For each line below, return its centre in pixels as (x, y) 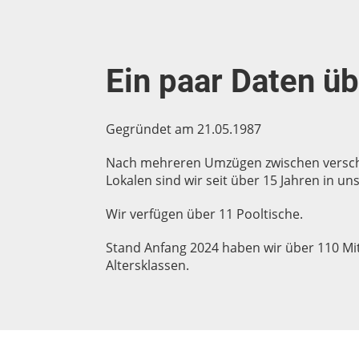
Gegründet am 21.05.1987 (184, 129)
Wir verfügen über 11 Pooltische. (204, 214)
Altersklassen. (147, 265)
